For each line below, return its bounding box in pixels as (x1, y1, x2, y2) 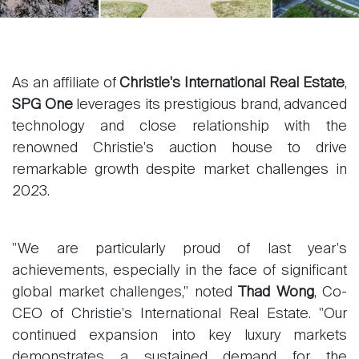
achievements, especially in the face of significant (12, 264, 347, 278)
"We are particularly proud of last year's (12, 242, 347, 256)
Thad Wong (238, 285, 314, 300)
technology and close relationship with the (12, 119, 347, 134)
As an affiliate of (12, 76, 120, 91)
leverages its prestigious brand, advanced (72, 98, 347, 112)
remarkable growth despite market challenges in (12, 163, 347, 177)
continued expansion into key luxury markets (12, 329, 347, 343)
